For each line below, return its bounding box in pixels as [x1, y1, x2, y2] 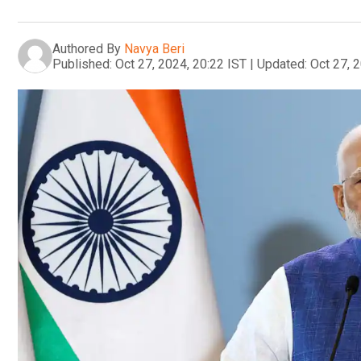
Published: [52, 56, 112, 72]
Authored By [52, 40, 121, 56]
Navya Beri [124, 40, 185, 56]
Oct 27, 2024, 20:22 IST [115, 56, 247, 72]
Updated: [257, 56, 307, 72]
